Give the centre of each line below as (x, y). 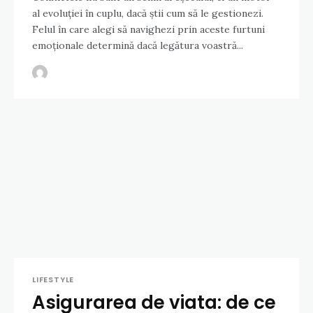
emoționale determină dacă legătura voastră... (138, 46)
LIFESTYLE (53, 280)
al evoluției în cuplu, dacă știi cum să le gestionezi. (148, 14)
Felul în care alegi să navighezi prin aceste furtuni (148, 30)
